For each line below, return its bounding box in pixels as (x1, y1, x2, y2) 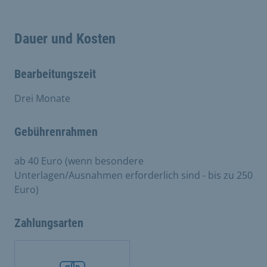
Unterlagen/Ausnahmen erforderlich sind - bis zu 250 (14, 168, 253, 182)
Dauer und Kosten (14, 30, 116, 47)
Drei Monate (14, 91, 70, 105)
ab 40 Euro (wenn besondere (14, 154, 144, 167)
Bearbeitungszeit (14, 66, 96, 81)
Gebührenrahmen (14, 124, 98, 139)
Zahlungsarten (14, 215, 83, 230)
